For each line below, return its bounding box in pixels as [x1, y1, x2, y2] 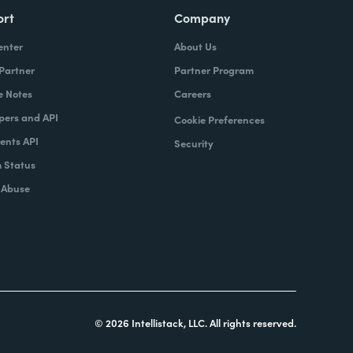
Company [173, 9, 230, 26]
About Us [173, 39, 217, 54]
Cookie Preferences [173, 112, 265, 127]
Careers [173, 86, 211, 101]
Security [173, 136, 214, 150]
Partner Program [173, 62, 254, 77]
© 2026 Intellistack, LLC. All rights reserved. [95, 315, 296, 330]
